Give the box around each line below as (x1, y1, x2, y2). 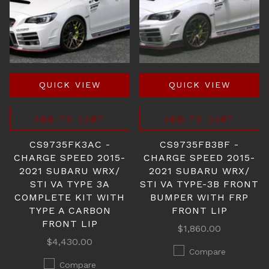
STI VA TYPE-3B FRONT (140, 178, 259, 190)
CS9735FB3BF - (160, 139, 239, 150)
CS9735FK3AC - (29, 139, 110, 150)
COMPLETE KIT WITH (14, 192, 125, 203)
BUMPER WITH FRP (150, 192, 249, 203)
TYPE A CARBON (28, 205, 111, 216)
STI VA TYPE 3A (29, 178, 110, 190)
